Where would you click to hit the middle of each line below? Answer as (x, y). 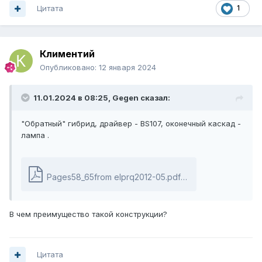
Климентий (67, 54)
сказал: (154, 98)
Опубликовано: (69, 68)
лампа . (36, 135)
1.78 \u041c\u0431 (217, 177)
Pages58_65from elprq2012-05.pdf (114, 177)
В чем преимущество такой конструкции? (89, 214)
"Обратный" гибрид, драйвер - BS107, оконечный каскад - (131, 124)
